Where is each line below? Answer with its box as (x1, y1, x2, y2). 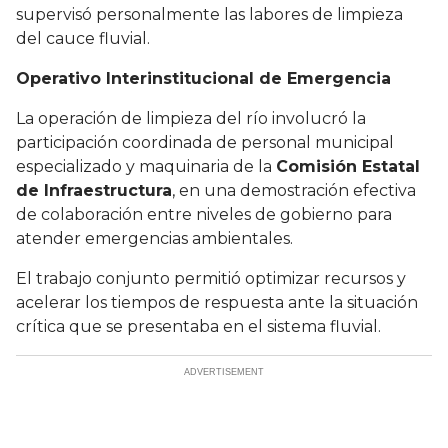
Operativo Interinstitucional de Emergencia (16, 69, 391, 89)
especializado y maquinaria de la (16, 157, 276, 177)
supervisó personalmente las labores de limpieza (16, 5, 403, 25)
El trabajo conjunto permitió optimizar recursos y (16, 269, 406, 289)
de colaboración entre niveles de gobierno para (16, 205, 392, 225)
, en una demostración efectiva (172, 181, 416, 201)
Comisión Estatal (276, 157, 420, 177)
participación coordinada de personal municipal (16, 133, 394, 153)
